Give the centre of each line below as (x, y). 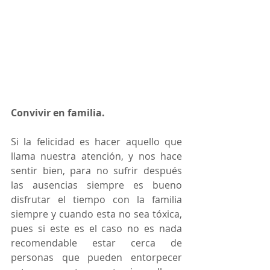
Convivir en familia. (58, 113)
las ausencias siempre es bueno (96, 185)
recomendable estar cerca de (96, 243)
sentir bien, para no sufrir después (96, 171)
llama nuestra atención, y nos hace (96, 156)
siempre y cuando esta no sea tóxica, (96, 214)
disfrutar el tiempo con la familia (96, 200)
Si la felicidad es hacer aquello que (96, 142)
